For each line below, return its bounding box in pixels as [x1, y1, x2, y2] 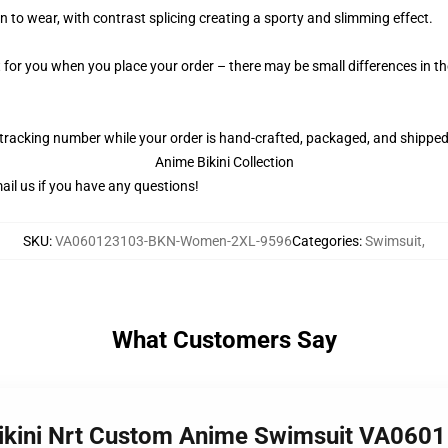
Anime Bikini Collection [154, 154, 294, 170]
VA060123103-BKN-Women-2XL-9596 [55, 233, 292, 249]
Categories [292, 233, 359, 249]
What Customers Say [111, 326, 337, 354]
